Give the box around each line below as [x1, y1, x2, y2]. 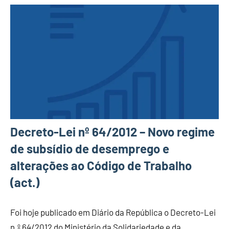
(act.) [10, 175, 39, 190]
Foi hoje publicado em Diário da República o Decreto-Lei [10, 207, 216, 218]
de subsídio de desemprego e [10, 141, 169, 156]
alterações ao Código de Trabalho [10, 158, 192, 173]
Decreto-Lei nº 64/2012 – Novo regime [10, 124, 215, 140]
